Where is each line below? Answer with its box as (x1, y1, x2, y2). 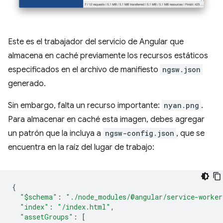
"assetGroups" (20, 212, 73, 222)
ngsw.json (162, 64, 201, 74)
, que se (176, 128, 205, 138)
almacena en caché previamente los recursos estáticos (8, 50, 208, 61)
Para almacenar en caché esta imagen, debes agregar (8, 114, 205, 124)
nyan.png (164, 100, 199, 110)
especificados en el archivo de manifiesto (8, 64, 160, 75)
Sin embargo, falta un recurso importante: (8, 100, 162, 111)
